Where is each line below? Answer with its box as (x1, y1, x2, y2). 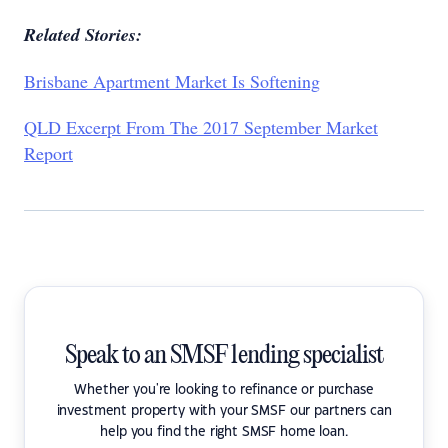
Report (24, 141, 73, 165)
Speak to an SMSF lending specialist (64, 342, 384, 370)
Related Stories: (24, 22, 142, 47)
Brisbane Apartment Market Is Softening (24, 69, 320, 93)
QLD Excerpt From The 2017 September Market (24, 115, 378, 139)
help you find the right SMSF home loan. (100, 426, 348, 438)
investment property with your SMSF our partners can (56, 405, 392, 417)
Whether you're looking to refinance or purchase (74, 384, 374, 396)
